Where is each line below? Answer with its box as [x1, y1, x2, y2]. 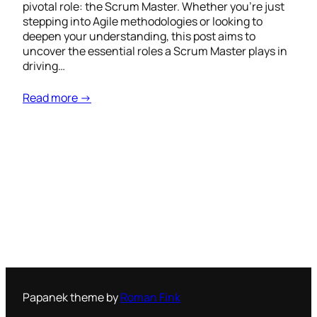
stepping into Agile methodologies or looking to [23, 13, 263, 30]
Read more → [23, 90, 91, 106]
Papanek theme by [23, 289, 120, 305]
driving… [23, 58, 65, 74]
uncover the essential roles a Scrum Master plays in [23, 43, 287, 59]
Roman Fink [120, 289, 180, 305]
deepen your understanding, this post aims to [23, 28, 255, 45]
